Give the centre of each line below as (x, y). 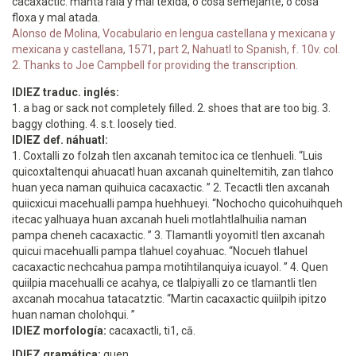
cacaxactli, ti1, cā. (152, 331)
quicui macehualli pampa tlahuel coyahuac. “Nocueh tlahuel (160, 251)
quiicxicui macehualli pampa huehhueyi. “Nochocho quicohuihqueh (177, 203)
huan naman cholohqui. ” (74, 315)
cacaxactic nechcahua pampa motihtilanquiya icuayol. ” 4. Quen (170, 267)
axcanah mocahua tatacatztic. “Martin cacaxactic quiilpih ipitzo (169, 299)
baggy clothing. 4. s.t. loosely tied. (94, 124)
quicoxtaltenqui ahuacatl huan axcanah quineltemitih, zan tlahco (173, 172)
